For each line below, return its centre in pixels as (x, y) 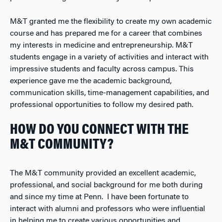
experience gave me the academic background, (91, 82)
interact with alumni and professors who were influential (108, 209)
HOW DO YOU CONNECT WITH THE (99, 131)
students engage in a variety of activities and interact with (109, 58)
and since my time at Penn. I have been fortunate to (99, 197)
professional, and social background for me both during (106, 186)
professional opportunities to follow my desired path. (102, 105)
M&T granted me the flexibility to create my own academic (111, 22)
